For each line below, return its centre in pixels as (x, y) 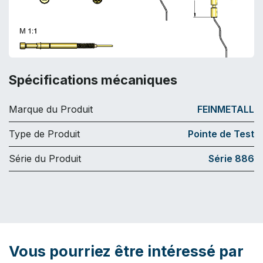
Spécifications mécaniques (93, 80)
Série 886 (231, 158)
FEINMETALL (226, 109)
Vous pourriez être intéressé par (126, 251)
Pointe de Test (221, 134)
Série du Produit (45, 158)
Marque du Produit (51, 109)
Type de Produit (44, 134)
